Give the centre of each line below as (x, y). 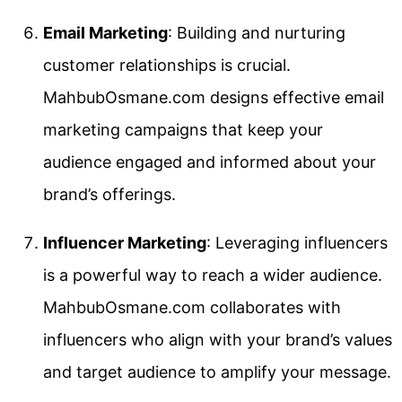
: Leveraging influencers (297, 242)
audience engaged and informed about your (210, 162)
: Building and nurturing (257, 32)
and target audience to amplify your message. (217, 371)
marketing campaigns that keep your (183, 129)
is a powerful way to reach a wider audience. (213, 275)
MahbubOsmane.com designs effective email (214, 97)
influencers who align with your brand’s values (218, 339)
